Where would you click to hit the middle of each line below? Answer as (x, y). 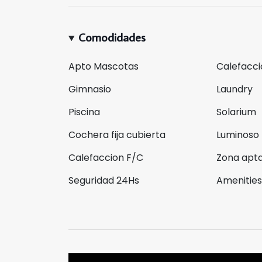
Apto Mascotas (104, 66)
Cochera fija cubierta (117, 135)
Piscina (84, 112)
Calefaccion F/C (106, 158)
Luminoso (238, 135)
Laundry (235, 89)
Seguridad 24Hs (104, 180)
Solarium (237, 112)
